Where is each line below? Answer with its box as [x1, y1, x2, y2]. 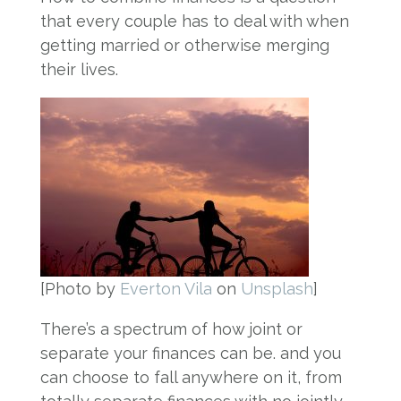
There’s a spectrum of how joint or [39, 320, 303, 338]
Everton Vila [119, 279, 212, 298]
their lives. [39, 60, 118, 79]
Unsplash [240, 279, 313, 298]
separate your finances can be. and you [39, 344, 341, 363]
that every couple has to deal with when [39, 12, 349, 30]
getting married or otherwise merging [39, 36, 329, 55]
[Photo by [39, 279, 120, 298]
